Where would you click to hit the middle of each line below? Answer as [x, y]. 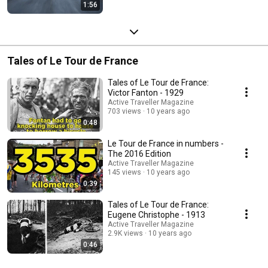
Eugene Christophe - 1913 [156, 214]
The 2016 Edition [139, 153]
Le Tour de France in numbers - [166, 143]
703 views [124, 111]
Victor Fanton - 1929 [146, 92]
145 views [124, 172]
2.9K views [125, 233]
